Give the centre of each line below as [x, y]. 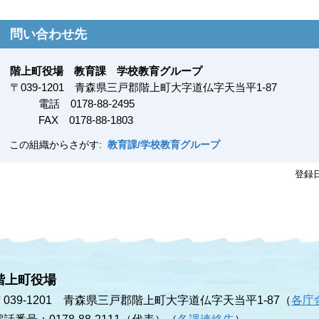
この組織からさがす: [58, 145]
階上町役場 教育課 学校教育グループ [106, 71]
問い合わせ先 [48, 35]
